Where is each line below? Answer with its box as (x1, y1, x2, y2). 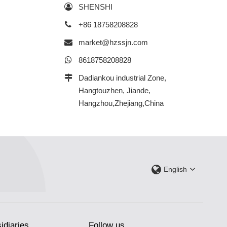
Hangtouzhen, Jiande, (78, 86, 150, 95)
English (164, 165, 187, 173)
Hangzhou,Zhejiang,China (78, 99, 164, 107)
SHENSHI (78, 3, 112, 11)
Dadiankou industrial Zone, (78, 73, 166, 82)
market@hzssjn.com (78, 38, 148, 47)
